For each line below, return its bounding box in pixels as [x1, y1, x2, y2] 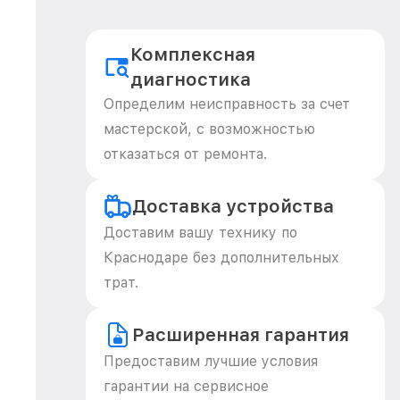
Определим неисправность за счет [104, 96, 350, 112]
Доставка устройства [132, 196, 334, 217]
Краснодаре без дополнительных [104, 249, 339, 266]
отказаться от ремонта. [104, 146, 267, 162]
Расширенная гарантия [132, 324, 349, 346]
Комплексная [130, 44, 256, 65]
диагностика [130, 69, 252, 90]
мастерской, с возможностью [104, 121, 315, 137]
